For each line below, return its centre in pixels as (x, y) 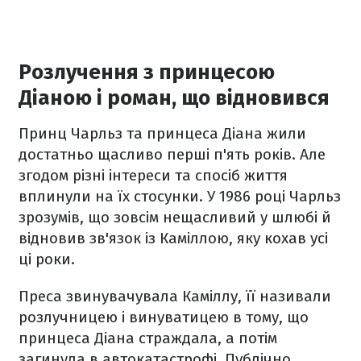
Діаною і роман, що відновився (174, 98)
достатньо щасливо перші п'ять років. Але (172, 154)
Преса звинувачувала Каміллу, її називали (175, 296)
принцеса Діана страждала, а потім (148, 338)
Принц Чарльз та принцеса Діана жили (162, 133)
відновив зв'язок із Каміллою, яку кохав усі (173, 238)
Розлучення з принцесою (147, 72)
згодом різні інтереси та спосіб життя (153, 175)
